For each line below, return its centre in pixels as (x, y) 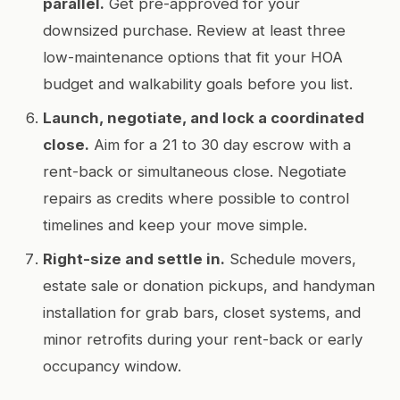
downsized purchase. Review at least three (194, 30)
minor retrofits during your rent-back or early (203, 339)
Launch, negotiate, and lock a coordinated (204, 117)
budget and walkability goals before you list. (198, 83)
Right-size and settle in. (134, 258)
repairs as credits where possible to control (196, 198)
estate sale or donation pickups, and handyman (209, 285)
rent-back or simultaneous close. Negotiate (195, 171)
